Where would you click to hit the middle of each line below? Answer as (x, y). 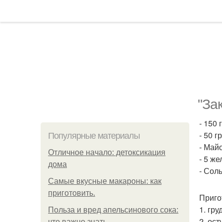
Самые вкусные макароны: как (105, 181)
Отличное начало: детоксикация (107, 152)
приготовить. (72, 193)
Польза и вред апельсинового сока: (113, 210)
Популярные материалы (94, 136)
